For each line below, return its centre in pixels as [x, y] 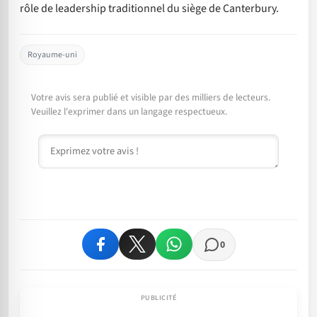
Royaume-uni [52, 54]
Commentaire [70, 142]
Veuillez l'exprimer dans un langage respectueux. [129, 111]
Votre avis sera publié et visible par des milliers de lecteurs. [151, 97]
